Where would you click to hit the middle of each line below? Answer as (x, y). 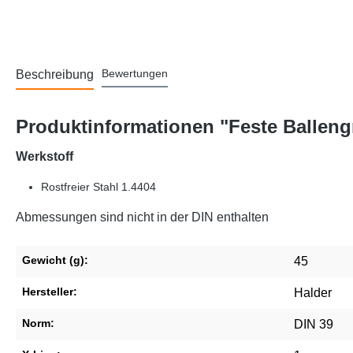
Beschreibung (55, 75)
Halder (313, 293)
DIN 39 (314, 325)
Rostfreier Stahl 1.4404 (98, 187)
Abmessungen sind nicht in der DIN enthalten (142, 217)
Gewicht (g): (55, 260)
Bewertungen (135, 74)
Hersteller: (50, 292)
